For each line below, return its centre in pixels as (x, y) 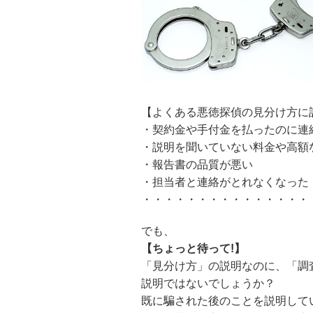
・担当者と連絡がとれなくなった (225, 182)
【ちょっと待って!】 (193, 249)
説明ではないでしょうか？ (208, 284)
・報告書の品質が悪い (197, 165)
